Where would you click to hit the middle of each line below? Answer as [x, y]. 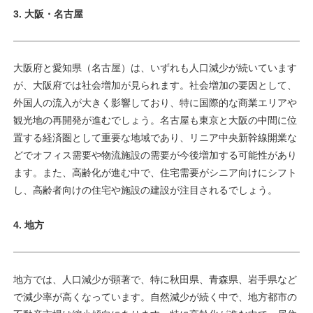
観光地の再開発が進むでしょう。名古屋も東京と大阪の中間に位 [155, 121]
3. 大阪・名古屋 [48, 14]
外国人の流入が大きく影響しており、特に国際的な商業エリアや [155, 103]
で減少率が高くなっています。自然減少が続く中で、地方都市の [155, 297]
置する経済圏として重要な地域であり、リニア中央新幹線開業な [155, 138]
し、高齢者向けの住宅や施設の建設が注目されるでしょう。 [145, 190]
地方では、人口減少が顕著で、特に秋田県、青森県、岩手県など [155, 279]
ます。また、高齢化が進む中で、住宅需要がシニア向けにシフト [155, 173]
